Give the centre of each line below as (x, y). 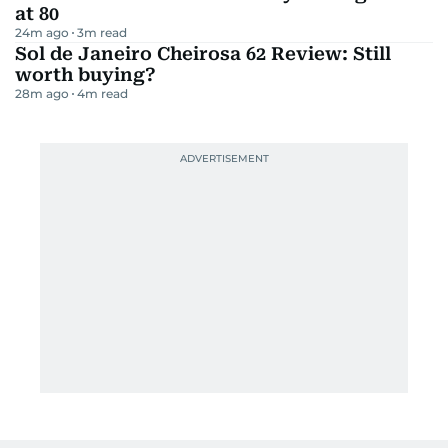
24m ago (42, 33)
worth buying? (85, 75)
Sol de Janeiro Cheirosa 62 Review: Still (203, 54)
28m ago (42, 94)
